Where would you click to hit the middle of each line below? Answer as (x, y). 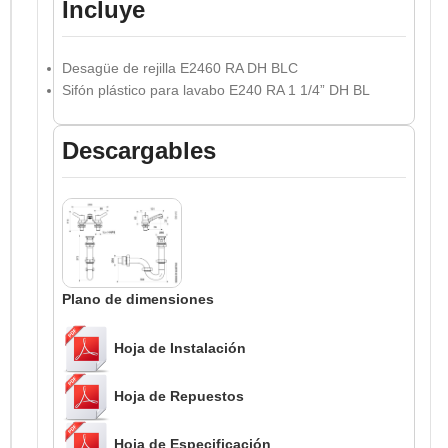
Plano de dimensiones (138, 299)
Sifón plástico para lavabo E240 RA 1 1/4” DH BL (216, 89)
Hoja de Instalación (180, 347)
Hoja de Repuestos (179, 395)
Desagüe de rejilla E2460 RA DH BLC (180, 67)
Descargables (139, 150)
